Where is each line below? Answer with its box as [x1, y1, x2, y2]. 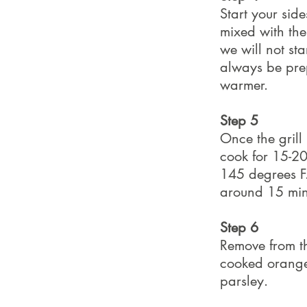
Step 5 [220, 112, 258, 130]
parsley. [220, 272, 268, 291]
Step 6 [220, 219, 258, 237]
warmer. [220, 76, 268, 95]
